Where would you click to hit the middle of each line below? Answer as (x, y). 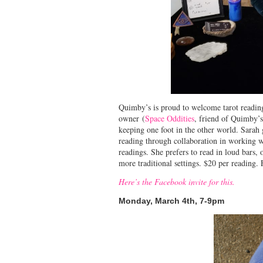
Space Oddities (170, 118)
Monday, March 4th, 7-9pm (171, 200)
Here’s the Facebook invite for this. (177, 181)
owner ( (132, 118)
